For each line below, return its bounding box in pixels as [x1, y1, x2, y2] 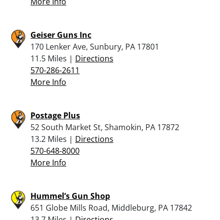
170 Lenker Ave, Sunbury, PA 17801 [30, 41, 159, 52]
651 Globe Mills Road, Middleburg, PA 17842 [30, 202, 192, 213]
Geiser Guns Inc [30, 29, 91, 40]
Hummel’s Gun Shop [30, 190, 110, 201]
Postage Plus [30, 110, 80, 121]
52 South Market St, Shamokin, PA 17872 [30, 121, 179, 133]
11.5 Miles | [30, 53, 75, 64]
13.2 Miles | [30, 133, 75, 144]
